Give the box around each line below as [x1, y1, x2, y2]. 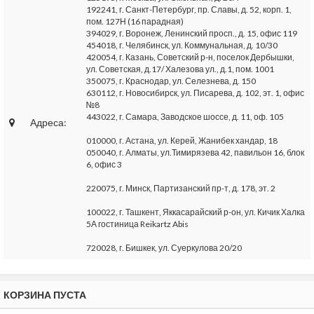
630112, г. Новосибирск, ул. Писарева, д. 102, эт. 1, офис [86, 88, 304, 98]
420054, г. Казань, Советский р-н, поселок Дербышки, [86, 52, 294, 62]
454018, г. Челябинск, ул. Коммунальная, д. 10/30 [86, 40, 278, 50]
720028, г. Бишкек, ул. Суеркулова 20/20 [86, 243, 242, 253]
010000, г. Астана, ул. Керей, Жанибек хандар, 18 [86, 135, 278, 146]
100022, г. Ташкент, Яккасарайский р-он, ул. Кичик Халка [86, 207, 305, 217]
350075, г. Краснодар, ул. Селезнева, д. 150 [86, 76, 256, 86]
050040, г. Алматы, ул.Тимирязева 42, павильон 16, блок [86, 147, 304, 158]
